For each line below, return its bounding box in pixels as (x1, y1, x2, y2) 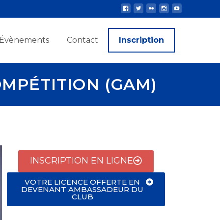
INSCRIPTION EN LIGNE (30, 155, 133, 166)
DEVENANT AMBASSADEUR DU (21, 185, 143, 194)
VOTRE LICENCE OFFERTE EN (25, 177, 140, 187)
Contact (67, 35, 98, 45)
